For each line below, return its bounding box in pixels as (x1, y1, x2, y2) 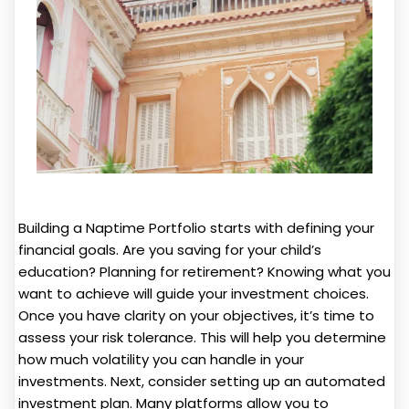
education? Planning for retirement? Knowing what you (18, 262, 391, 282)
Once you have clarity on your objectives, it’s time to (18, 306, 374, 326)
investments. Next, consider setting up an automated (18, 372, 385, 392)
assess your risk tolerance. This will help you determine (18, 328, 386, 348)
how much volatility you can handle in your (18, 350, 304, 370)
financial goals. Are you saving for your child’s (18, 240, 321, 260)
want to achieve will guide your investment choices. (18, 284, 369, 304)
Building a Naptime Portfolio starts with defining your (18, 218, 374, 238)
